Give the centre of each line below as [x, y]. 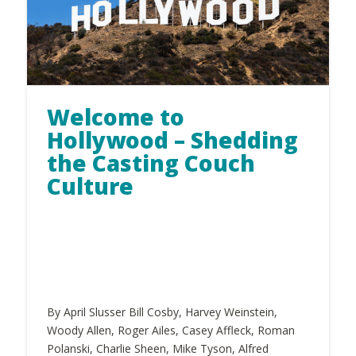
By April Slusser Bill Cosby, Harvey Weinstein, [162, 312]
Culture [90, 186]
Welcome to [115, 117]
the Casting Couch [151, 163]
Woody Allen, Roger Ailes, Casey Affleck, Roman [170, 331]
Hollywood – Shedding [172, 140]
